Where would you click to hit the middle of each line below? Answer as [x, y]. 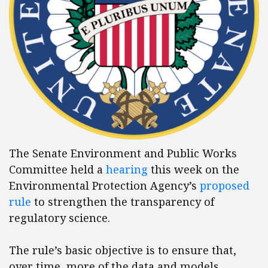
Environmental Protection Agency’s [104, 186]
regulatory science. [60, 218]
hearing [127, 170]
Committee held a [57, 170]
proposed [225, 186]
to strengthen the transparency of [123, 202]
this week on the [194, 170]
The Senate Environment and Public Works [123, 153]
